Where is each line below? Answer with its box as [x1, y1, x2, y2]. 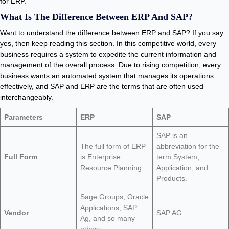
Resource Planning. [80, 164, 144, 172]
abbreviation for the [156, 142, 219, 150]
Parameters [4, 113, 43, 121]
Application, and [156, 164, 208, 172]
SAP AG [156, 209, 182, 217]
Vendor [4, 209, 29, 217]
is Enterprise [80, 153, 121, 161]
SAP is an [156, 131, 188, 140]
